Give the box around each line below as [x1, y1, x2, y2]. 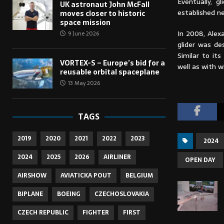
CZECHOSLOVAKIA [94, 189, 149, 199]
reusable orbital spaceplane [60, 66, 159, 78]
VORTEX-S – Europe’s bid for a [60, 57, 165, 69]
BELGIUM [125, 170, 153, 181]
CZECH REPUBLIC [17, 207, 68, 218]
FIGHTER [82, 207, 109, 218]
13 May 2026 [68, 78, 100, 88]
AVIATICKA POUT [60, 170, 111, 181]
